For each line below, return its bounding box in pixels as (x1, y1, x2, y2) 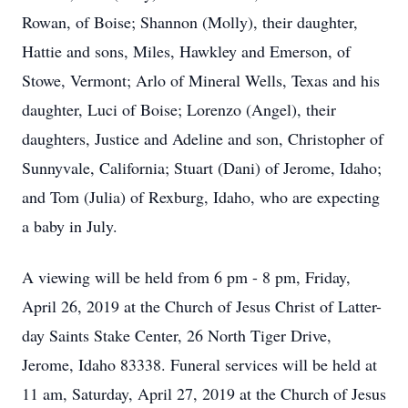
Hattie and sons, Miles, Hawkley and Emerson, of (22, 40, 351, 62)
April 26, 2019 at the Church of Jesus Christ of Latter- (22, 295, 382, 317)
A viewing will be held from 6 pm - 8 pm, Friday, (22, 266, 351, 288)
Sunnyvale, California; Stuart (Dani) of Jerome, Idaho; (22, 157, 382, 178)
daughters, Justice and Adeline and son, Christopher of (22, 127, 383, 149)
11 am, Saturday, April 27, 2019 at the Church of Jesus (22, 382, 386, 404)
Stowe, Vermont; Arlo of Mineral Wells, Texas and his (22, 69, 380, 91)
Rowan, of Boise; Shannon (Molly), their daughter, (22, 11, 358, 33)
